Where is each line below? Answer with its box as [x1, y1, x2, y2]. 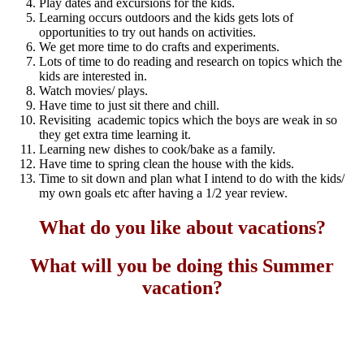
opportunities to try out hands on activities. [39, 24, 256, 39]
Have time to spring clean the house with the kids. [39, 156, 294, 171]
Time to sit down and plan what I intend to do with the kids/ [39, 171, 344, 185]
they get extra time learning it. [39, 127, 191, 141]
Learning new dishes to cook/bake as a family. [39, 141, 275, 156]
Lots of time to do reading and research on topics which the [39, 54, 342, 68]
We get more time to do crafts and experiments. [39, 39, 279, 54]
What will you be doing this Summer [30, 254, 334, 276]
